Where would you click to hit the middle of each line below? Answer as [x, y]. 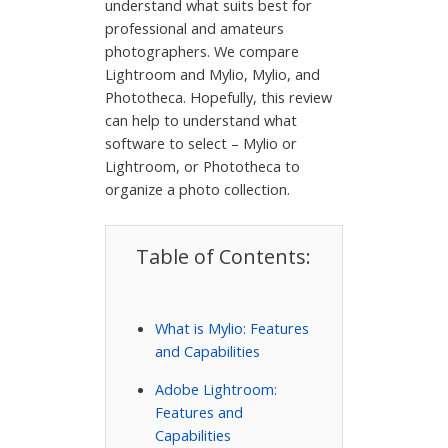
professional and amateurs [195, 28]
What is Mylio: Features [232, 328]
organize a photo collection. [198, 189]
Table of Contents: [224, 256]
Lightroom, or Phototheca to [203, 166]
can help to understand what [201, 120]
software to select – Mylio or [201, 143]
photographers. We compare [202, 51]
